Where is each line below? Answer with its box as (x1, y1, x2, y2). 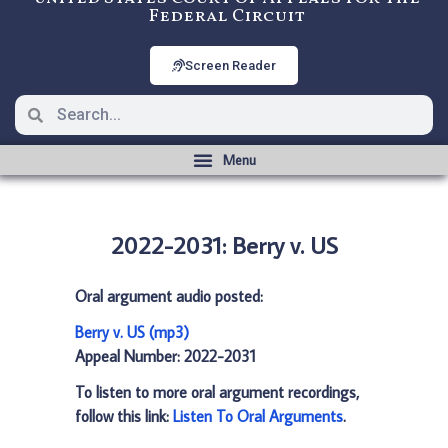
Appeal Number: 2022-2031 (75, 346, 256, 366)
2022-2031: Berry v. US (110, 229, 338, 260)
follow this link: (75, 406, 173, 426)
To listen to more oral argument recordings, (75, 382, 359, 402)
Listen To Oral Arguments (173, 406, 343, 426)
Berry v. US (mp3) (75, 322, 189, 342)
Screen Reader (185, 58, 276, 73)
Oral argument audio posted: (75, 286, 263, 306)
